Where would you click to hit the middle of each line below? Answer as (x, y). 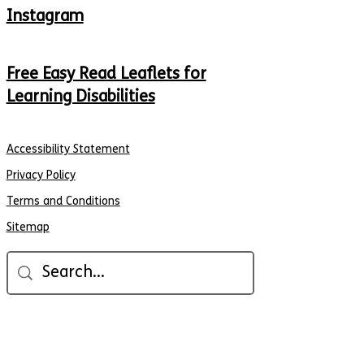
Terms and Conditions (63, 201)
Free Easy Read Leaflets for (106, 74)
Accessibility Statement (68, 149)
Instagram (45, 16)
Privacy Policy (41, 175)
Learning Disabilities (80, 96)
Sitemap (28, 227)
